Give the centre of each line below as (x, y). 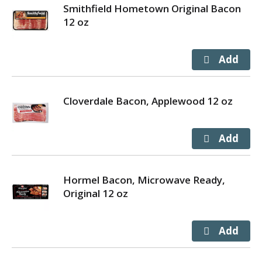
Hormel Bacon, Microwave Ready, (144, 180)
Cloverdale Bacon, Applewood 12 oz (148, 101)
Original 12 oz (96, 193)
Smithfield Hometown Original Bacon (152, 8)
